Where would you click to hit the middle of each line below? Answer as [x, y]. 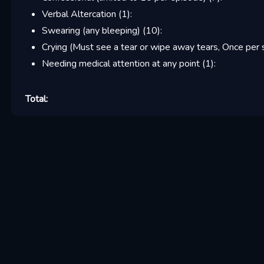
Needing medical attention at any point [121, 64]
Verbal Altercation [79, 14]
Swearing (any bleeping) [91, 31]
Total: [36, 99]
